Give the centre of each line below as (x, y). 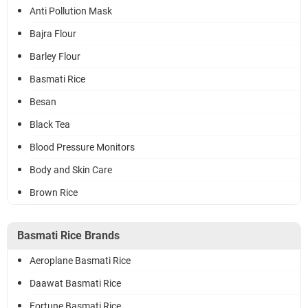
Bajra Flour (53, 34)
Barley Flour (55, 56)
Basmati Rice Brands (68, 235)
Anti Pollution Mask (71, 11)
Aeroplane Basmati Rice (80, 261)
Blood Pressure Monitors (82, 147)
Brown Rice (54, 192)
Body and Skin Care (71, 170)
